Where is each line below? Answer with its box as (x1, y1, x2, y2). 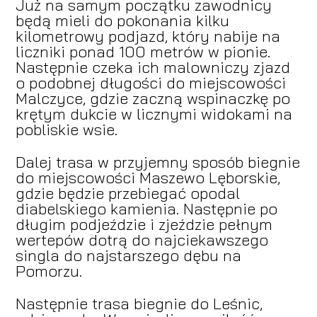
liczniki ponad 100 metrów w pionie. (15, 41, 270, 62)
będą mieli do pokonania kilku (15, 10, 229, 30)
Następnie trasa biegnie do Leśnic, (15, 293, 263, 313)
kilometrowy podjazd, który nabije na (15, 25, 280, 46)
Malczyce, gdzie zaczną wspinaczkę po (15, 88, 290, 108)
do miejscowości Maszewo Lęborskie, (15, 167, 280, 188)
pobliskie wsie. (15, 119, 117, 139)
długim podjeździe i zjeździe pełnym (15, 214, 272, 234)
